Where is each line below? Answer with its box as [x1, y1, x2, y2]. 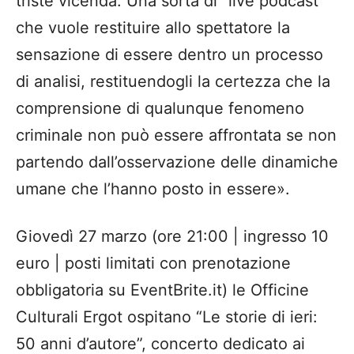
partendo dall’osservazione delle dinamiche [16, 153, 338, 172]
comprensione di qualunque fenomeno [16, 99, 304, 119]
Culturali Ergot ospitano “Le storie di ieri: [16, 307, 318, 327]
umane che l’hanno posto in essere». [16, 179, 290, 199]
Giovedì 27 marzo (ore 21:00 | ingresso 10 [16, 227, 329, 247]
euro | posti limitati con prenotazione [16, 254, 291, 273]
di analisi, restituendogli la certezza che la [16, 72, 330, 92]
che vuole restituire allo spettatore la [16, 18, 290, 38]
